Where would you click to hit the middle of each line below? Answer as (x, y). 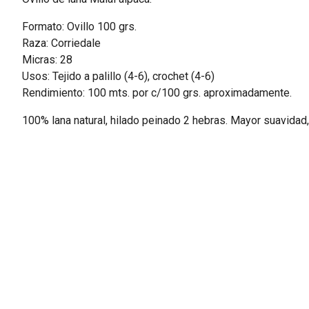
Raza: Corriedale (61, 43)
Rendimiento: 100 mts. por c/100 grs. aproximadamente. (157, 92)
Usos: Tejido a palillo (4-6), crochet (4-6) (118, 76)
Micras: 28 (47, 59)
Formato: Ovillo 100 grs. (79, 26)
